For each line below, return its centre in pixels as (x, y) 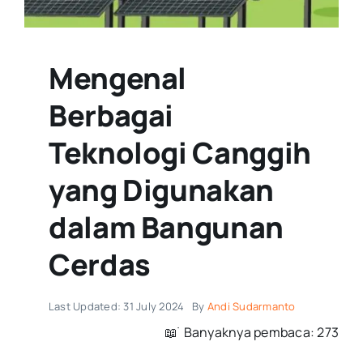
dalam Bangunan (166, 227)
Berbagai (111, 115)
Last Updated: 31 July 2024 (116, 306)
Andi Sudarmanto (251, 306)
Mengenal (117, 78)
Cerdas (99, 264)
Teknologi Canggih (179, 152)
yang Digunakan (161, 190)
